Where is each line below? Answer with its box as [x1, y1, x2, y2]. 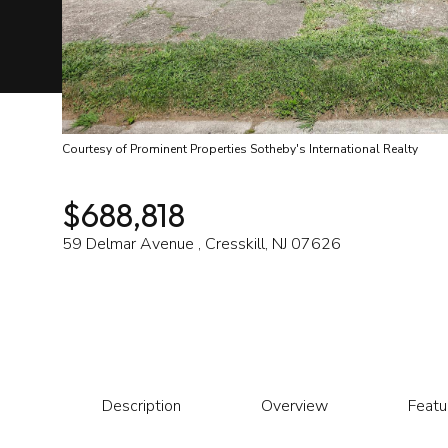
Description [102, 395, 181, 417]
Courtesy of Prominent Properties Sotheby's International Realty [62, 141, 418, 157]
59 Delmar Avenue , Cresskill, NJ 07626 [62, 233, 341, 255]
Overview [261, 395, 328, 417]
